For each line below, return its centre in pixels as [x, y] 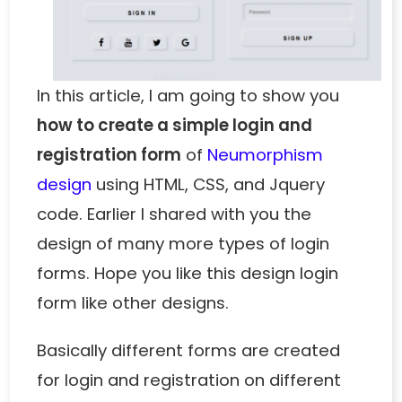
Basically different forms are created [189, 350]
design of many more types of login [184, 243]
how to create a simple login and [175, 125]
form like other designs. [133, 302]
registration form [109, 154]
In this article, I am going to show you [188, 95]
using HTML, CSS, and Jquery [209, 184]
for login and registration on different [189, 380]
